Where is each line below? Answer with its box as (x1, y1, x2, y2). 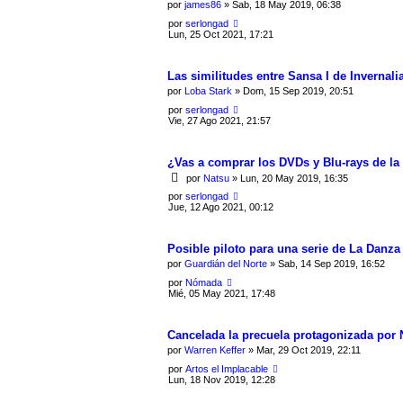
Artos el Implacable (185, 363, 268, 374)
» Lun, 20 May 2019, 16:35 (229, 173, 348, 184)
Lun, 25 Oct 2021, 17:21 (168, 28, 273, 40)
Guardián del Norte (184, 258, 267, 270)
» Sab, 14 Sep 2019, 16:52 (267, 258, 385, 270)
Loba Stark (184, 85, 232, 97)
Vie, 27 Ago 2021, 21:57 (168, 114, 271, 126)
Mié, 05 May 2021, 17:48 (168, 287, 275, 299)
